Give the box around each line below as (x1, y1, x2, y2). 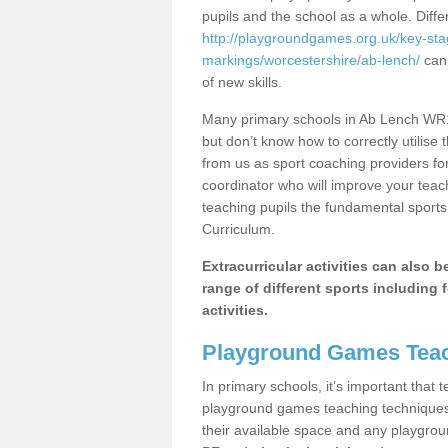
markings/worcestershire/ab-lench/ (202, 52, 420, 68)
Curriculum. (202, 221, 275, 237)
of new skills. (202, 74, 282, 90)
